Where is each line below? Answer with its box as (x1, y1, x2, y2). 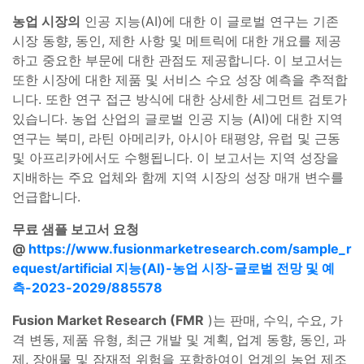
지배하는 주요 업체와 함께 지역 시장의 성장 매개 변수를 (12, 168, 344, 185)
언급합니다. (12, 188, 84, 205)
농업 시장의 (12, 12, 80, 29)
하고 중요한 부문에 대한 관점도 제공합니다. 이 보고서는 (12, 51, 343, 68)
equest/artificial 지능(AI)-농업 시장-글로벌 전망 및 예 (12, 259, 335, 276)
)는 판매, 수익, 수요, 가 (204, 311, 343, 328)
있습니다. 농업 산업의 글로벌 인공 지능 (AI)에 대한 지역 (12, 110, 343, 127)
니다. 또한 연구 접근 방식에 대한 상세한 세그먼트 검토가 (12, 90, 347, 107)
